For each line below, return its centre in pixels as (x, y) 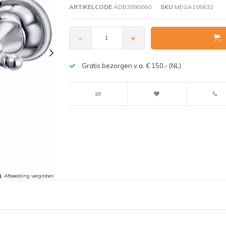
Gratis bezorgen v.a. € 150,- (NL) (131, 65)
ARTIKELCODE (90, 7)
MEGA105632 (193, 7)
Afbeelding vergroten (29, 176)
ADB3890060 (131, 7)
